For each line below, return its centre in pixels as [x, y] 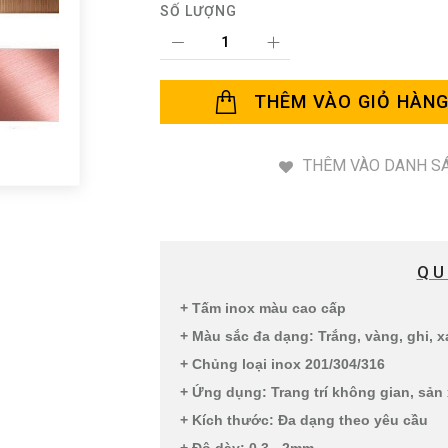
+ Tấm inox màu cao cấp [265, 308]
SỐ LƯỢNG [198, 11]
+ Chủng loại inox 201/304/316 [282, 364]
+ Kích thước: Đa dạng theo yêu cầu [306, 420]
